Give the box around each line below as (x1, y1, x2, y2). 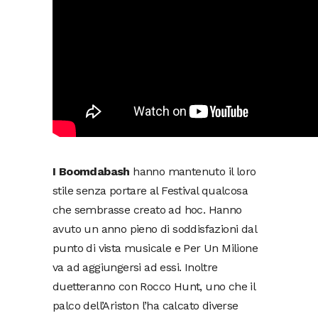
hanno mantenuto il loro (133, 165, 256, 178)
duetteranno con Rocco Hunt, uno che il (53, 280, 256, 293)
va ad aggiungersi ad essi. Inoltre (53, 261, 218, 274)
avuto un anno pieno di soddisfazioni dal (53, 222, 256, 236)
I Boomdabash (53, 165, 133, 178)
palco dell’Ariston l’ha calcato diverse (53, 299, 238, 312)
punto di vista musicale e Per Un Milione (53, 241, 258, 255)
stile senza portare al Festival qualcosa (53, 184, 248, 197)
